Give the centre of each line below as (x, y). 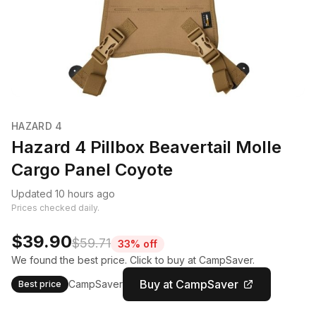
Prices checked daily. (55, 208)
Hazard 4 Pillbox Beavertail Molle (146, 147)
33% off (138, 244)
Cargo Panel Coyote (92, 170)
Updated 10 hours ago (63, 194)
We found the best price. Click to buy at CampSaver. (133, 260)
